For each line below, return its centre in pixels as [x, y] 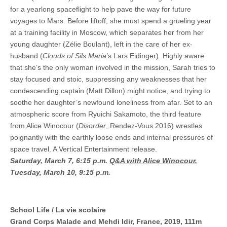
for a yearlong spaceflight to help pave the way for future [101, 9]
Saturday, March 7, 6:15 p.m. [60, 160]
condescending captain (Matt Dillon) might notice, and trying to [110, 90]
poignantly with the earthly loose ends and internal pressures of [111, 137]
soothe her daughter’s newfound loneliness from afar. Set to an [111, 102]
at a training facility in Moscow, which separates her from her [107, 32]
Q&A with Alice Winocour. [153, 160]
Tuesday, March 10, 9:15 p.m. [60, 172]
